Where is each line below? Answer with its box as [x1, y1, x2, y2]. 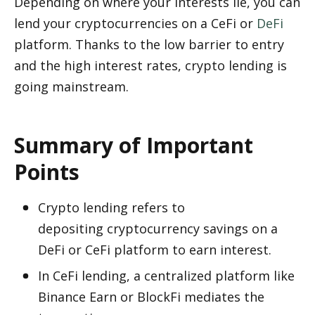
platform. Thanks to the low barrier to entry [14, 36, 284, 53]
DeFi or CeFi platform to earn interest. [38, 241, 275, 258]
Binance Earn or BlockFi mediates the [38, 288, 264, 305]
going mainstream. [14, 78, 132, 95]
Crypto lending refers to [38, 199, 185, 216]
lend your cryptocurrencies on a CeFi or [14, 15, 257, 32]
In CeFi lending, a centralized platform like [38, 266, 295, 284]
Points [14, 157, 79, 186]
